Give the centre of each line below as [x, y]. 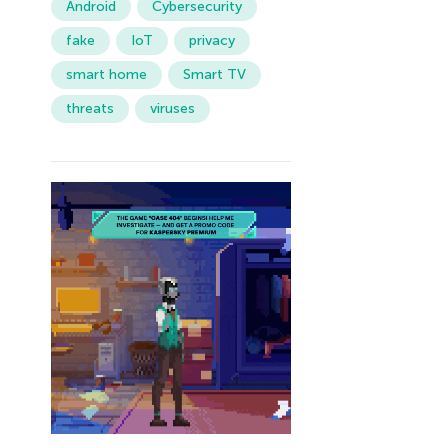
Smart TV [214, 75]
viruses [172, 109]
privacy [211, 41]
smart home [106, 75]
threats [89, 109]
